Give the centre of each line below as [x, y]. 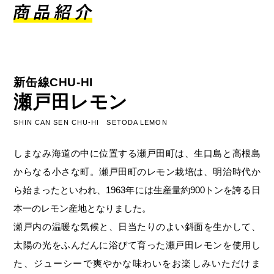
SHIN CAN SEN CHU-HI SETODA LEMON [91, 123]
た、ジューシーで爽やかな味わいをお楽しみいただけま [137, 264]
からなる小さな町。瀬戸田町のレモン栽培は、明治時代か [137, 172]
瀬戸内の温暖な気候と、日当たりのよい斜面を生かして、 [137, 227]
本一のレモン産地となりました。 [83, 209]
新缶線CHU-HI [53, 83]
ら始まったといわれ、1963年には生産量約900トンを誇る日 [137, 190]
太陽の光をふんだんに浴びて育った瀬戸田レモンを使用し [137, 245]
